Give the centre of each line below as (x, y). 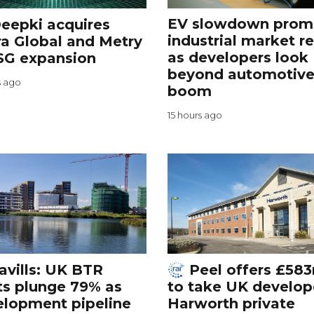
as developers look (238, 58)
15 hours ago (194, 115)
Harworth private (231, 304)
